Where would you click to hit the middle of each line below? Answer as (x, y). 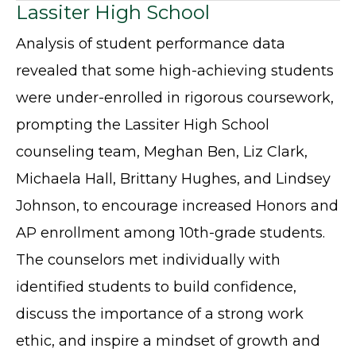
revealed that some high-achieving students (175, 71)
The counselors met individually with (148, 260)
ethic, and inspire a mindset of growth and (168, 341)
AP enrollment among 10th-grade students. (170, 233)
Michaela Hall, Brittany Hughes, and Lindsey (173, 179)
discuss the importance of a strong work (160, 314)
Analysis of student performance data (151, 44)
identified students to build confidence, (156, 287)
